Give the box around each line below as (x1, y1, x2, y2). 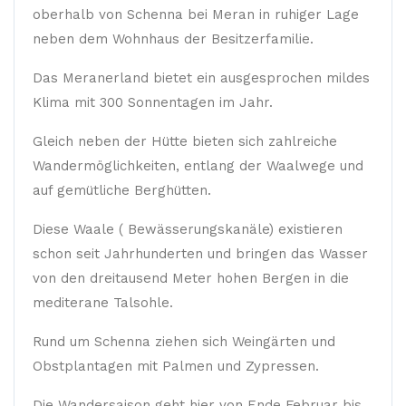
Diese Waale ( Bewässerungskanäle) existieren (33, 221, 343, 237)
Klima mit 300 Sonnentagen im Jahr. (33, 94, 273, 111)
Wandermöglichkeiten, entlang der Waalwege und (33, 158, 363, 174)
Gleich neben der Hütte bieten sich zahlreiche (33, 133, 337, 150)
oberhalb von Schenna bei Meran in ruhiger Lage (33, 6, 359, 23)
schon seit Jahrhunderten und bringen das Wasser (33, 246, 368, 262)
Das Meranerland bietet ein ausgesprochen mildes (33, 70, 370, 86)
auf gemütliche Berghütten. (33, 182, 211, 198)
